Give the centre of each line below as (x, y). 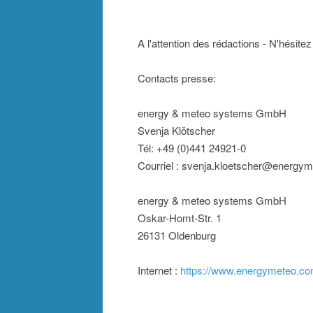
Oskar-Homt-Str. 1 (180, 218)
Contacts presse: (177, 78)
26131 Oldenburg (177, 235)
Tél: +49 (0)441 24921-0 (192, 148)
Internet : (159, 270)
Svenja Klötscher (176, 131)
